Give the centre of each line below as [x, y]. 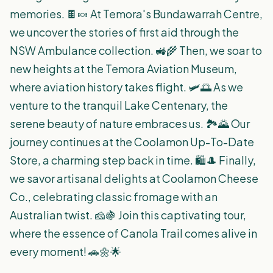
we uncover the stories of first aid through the [124, 32]
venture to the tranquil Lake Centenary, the [119, 105]
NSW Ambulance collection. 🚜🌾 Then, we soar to [136, 50]
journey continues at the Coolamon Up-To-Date [132, 142]
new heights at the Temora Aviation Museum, [123, 69]
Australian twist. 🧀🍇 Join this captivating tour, [128, 215]
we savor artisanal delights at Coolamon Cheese [134, 178]
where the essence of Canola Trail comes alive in [133, 233]
